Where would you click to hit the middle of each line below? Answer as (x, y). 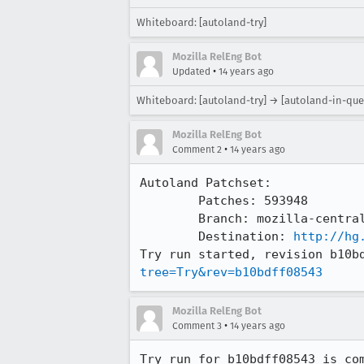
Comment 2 (197, 149)
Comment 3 (197, 326)
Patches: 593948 (169, 201)
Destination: (246, 236)
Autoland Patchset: (206, 183)
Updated (191, 71)
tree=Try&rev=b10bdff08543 (231, 272)
